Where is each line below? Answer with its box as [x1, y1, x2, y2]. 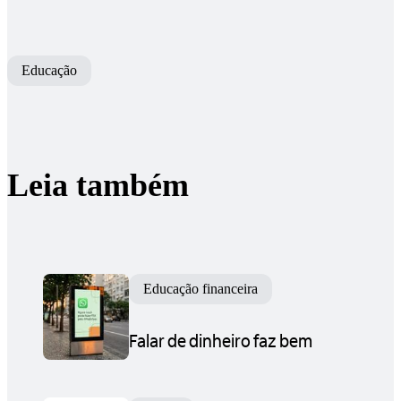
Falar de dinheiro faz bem [129, 328, 312, 353]
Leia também [7, 167, 189, 204]
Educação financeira [143, 281, 258, 297]
